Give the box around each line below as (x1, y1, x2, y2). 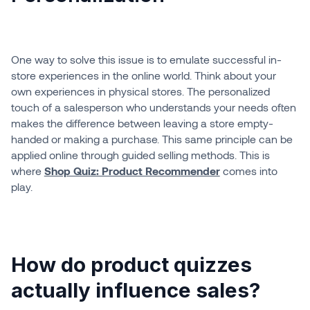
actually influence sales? (10, 277, 260, 303)
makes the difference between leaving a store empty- (10, 116, 273, 130)
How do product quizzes (10, 252, 252, 277)
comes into (219, 164, 277, 178)
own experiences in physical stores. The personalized (10, 84, 270, 98)
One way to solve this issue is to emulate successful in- (10, 53, 282, 66)
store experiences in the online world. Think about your (10, 69, 276, 82)
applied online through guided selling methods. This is (10, 148, 270, 162)
